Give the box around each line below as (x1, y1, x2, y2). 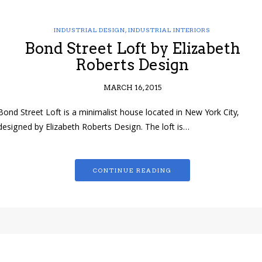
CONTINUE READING (92, 167, 172, 174)
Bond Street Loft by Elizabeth (24, 39, 240, 58)
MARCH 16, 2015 (103, 83, 161, 92)
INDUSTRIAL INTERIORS (128, 26, 211, 34)
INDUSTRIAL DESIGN (54, 26, 125, 34)
